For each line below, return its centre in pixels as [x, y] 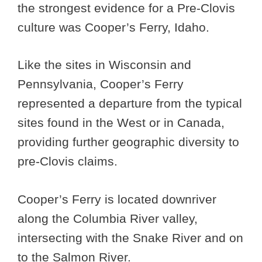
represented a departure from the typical [130, 104]
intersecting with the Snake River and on [130, 237]
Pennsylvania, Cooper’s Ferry [101, 84]
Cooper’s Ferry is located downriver [117, 199]
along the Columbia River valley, [108, 218]
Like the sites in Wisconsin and [104, 65]
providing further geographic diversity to [128, 142]
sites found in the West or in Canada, [121, 123]
